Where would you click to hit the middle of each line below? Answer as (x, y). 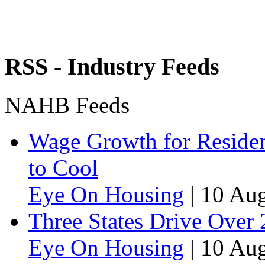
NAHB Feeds (67, 105)
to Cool (63, 168)
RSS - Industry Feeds (112, 67)
